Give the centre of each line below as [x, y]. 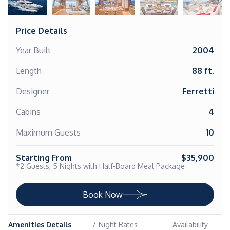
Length [29, 71]
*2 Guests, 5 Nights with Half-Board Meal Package [100, 166]
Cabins [28, 112]
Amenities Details [40, 225]
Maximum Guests [48, 132]
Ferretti [198, 91]
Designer [33, 91]
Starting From [44, 158]
